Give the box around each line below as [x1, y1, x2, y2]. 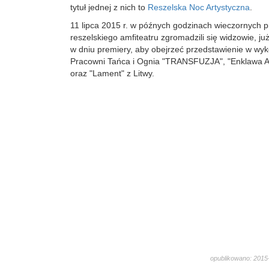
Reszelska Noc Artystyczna [148, 2, 250, 12]
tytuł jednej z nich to [70, 2, 148, 12]
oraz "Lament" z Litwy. [70, 68, 154, 78]
